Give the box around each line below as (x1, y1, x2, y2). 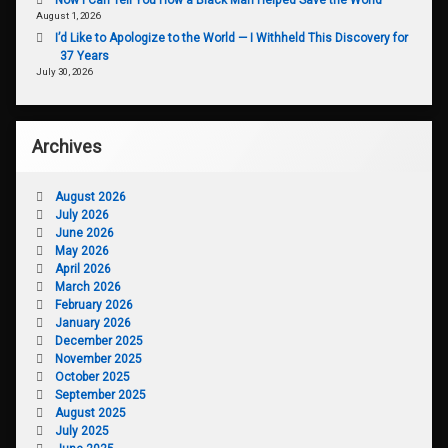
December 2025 (54, 333, 143, 348)
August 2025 (54, 405, 126, 420)
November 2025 (54, 351, 142, 366)
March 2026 (54, 279, 121, 294)
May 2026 (54, 243, 109, 258)
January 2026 (54, 315, 131, 330)
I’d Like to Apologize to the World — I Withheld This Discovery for (54, 30, 408, 45)
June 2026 (54, 225, 114, 240)
